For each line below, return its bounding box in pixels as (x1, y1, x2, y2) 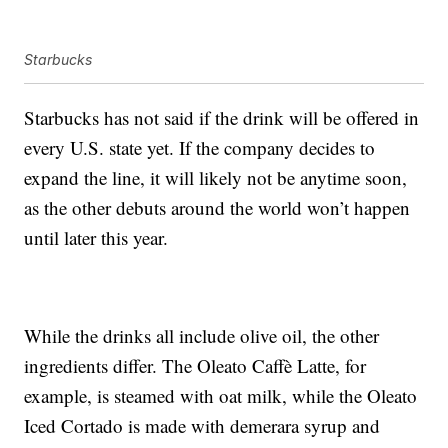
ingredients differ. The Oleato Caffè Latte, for (24, 353, 367, 379)
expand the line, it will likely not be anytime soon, (24, 165, 408, 191)
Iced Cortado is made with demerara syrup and (24, 413, 381, 439)
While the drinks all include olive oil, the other (24, 323, 380, 349)
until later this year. (24, 225, 169, 251)
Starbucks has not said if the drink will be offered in (24, 105, 420, 131)
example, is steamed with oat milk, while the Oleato (24, 383, 418, 409)
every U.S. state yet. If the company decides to (24, 135, 376, 161)
